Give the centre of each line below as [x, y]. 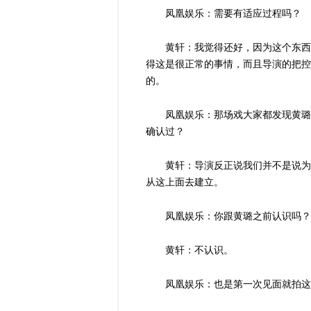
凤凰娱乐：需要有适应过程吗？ [233, 13]
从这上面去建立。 [185, 182]
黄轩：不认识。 [199, 250]
